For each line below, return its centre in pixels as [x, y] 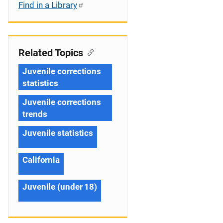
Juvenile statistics [58, 133]
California [41, 160]
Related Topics [51, 53]
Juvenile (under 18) [60, 187]
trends [35, 114]
